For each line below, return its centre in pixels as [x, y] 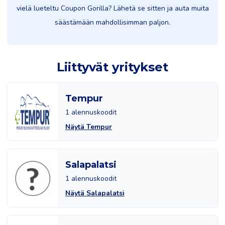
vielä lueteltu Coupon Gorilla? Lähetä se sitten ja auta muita [113, 8]
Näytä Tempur [89, 127]
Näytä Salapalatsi [95, 193]
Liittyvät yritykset [113, 67]
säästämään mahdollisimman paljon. [113, 22]
